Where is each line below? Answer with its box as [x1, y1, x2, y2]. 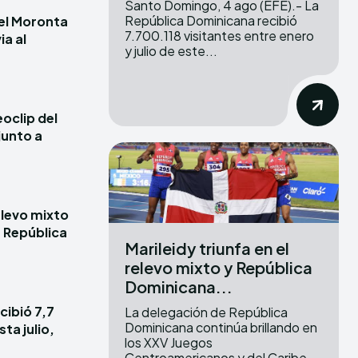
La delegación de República [125, 304, 288, 321]
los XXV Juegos [125, 334, 213, 352]
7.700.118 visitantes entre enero [125, 27, 314, 45]
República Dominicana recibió [125, 12, 297, 30]
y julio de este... [125, 42, 217, 60]
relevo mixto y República [125, 257, 312, 278]
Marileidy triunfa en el [125, 238, 289, 259]
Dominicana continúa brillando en [125, 319, 317, 336]
